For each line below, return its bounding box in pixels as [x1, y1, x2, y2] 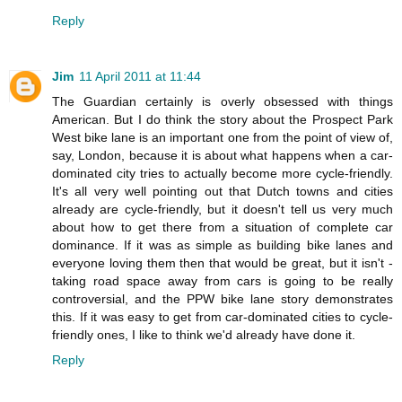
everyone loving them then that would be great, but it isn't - [52, 255, 393, 270]
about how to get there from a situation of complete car [52, 219, 393, 234]
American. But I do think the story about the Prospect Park [52, 111, 393, 127]
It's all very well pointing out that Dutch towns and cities [52, 183, 393, 198]
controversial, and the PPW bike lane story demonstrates [52, 291, 393, 306]
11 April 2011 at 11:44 [79, 68, 201, 83]
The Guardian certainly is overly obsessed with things [52, 93, 393, 109]
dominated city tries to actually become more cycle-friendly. [52, 165, 393, 180]
